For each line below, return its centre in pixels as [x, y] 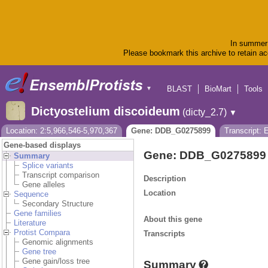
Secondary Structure [58, 204]
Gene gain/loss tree [56, 261]
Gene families [38, 214]
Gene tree [39, 252]
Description [165, 178]
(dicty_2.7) [205, 112]
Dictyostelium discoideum [106, 112]
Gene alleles [44, 185]
